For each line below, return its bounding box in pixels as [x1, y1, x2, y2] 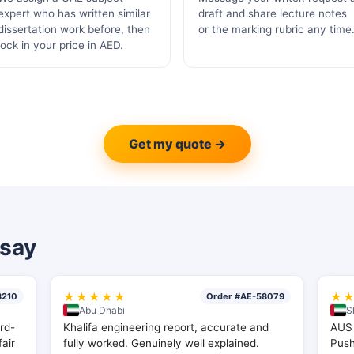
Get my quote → [128, 136, 226, 152]
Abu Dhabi [78, 304, 125, 316]
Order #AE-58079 [206, 291, 285, 302]
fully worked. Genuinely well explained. [62, 337, 259, 349]
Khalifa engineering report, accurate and [62, 321, 269, 333]
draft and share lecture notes [198, 7, 347, 20]
